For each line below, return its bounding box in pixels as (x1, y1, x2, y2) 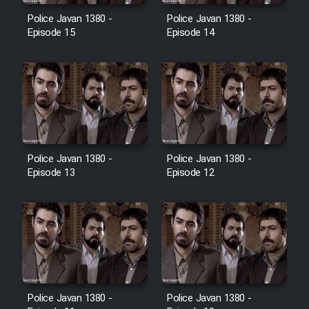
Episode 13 (28, 164, 74, 181)
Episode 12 (167, 164, 214, 181)
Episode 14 (167, 25, 214, 42)
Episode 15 (28, 25, 74, 42)
